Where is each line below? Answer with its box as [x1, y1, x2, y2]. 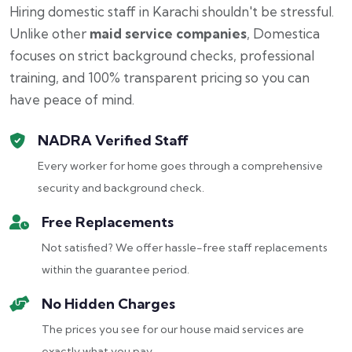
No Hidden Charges [42, 295, 175, 313]
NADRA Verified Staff [38, 131, 189, 149]
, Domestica [247, 25, 320, 42]
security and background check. [38, 181, 204, 195]
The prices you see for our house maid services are [42, 322, 304, 336]
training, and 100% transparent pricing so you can [9, 69, 310, 86]
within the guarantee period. [42, 262, 189, 277]
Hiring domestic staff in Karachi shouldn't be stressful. [9, 3, 334, 20]
